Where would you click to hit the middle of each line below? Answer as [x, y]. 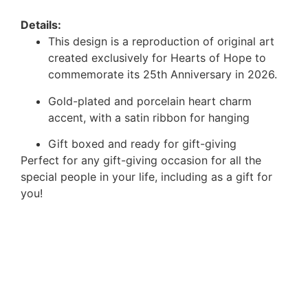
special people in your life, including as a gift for [146, 176]
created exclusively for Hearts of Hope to [157, 58]
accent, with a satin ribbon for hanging [149, 117]
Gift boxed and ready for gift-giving [142, 143]
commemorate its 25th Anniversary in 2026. [163, 75]
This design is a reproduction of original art [161, 42]
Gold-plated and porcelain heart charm [150, 101]
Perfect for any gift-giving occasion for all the [141, 160]
